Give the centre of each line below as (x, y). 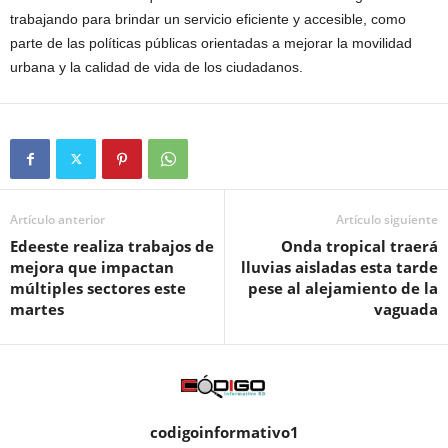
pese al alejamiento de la (343, 288)
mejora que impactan (92, 267)
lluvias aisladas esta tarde (339, 267)
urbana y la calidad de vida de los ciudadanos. (156, 67)
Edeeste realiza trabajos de (112, 246)
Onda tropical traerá (359, 246)
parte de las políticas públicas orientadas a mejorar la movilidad (211, 43)
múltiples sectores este (98, 288)
